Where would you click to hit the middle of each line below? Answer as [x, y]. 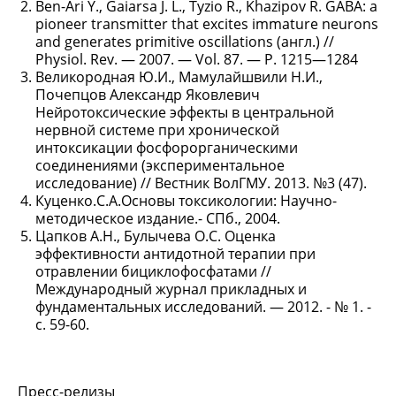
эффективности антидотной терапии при [175, 253]
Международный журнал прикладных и [171, 289]
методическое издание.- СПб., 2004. [158, 218]
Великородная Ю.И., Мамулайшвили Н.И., [179, 76]
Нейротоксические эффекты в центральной [185, 112]
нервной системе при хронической [157, 129]
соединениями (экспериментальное [160, 165]
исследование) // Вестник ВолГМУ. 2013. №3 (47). [201, 183]
